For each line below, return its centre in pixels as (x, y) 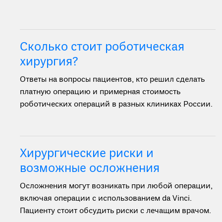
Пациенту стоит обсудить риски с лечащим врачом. (115, 211)
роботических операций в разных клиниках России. (116, 105)
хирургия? (49, 62)
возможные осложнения (90, 169)
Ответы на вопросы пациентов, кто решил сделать (112, 80)
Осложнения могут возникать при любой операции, (116, 186)
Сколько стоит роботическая (102, 47)
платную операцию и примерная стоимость (100, 92)
